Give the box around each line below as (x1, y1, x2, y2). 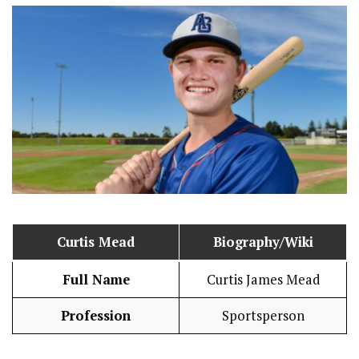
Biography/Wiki (212, 233, 313, 252)
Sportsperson (221, 307, 305, 325)
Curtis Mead (57, 233, 135, 252)
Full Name (62, 271, 130, 289)
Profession (61, 307, 131, 325)
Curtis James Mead (206, 271, 320, 289)
